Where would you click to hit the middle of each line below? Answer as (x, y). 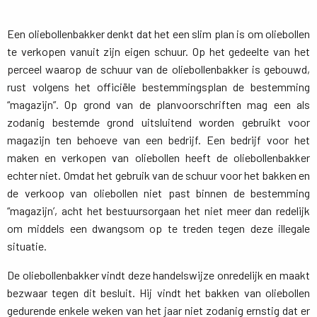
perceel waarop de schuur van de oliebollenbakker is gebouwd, (158, 69)
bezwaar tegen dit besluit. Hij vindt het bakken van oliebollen (158, 293)
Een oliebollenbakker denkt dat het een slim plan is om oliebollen (158, 34)
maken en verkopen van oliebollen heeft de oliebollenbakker (158, 157)
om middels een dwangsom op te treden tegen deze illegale (158, 228)
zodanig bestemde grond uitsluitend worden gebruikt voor (158, 122)
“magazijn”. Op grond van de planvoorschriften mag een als (158, 104)
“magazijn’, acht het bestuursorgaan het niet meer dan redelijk (158, 211)
